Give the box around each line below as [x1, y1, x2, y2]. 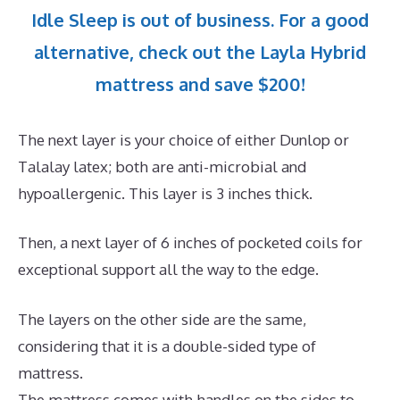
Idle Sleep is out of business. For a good [31, 7, 369, 31]
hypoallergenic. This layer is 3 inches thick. [18, 183, 312, 203]
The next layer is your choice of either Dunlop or [18, 129, 349, 149]
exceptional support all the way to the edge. [18, 260, 319, 279]
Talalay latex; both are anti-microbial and [18, 156, 306, 176]
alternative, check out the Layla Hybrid [34, 39, 366, 63]
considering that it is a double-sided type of [18, 336, 316, 355]
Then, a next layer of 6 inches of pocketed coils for [18, 233, 362, 253]
